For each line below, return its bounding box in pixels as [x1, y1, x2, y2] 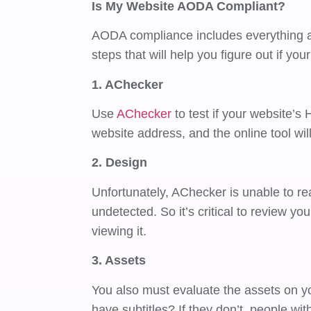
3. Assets [92, 253, 150, 268]
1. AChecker [92, 77, 164, 92]
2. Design [92, 155, 148, 170]
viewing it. [92, 224, 151, 238]
